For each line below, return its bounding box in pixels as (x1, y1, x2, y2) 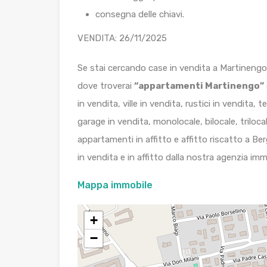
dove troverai (77, 80, 134, 92)
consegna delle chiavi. (95, 9, 184, 20)
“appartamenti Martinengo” (134, 80, 264, 92)
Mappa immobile (77, 179, 153, 191)
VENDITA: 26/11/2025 (77, 33, 167, 44)
